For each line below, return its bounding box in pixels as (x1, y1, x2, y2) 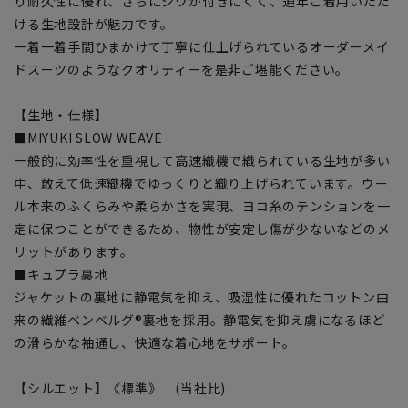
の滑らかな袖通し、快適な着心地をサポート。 (14, 332, 297, 352)
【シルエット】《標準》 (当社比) (14, 378, 227, 397)
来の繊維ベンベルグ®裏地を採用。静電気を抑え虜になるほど (14, 310, 385, 329)
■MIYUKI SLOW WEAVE (14, 127, 163, 147)
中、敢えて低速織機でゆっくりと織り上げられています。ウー (14, 173, 389, 192)
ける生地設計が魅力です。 (14, 14, 175, 33)
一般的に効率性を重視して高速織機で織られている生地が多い (14, 150, 391, 169)
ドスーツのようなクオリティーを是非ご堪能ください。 (14, 59, 350, 78)
